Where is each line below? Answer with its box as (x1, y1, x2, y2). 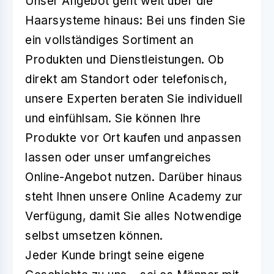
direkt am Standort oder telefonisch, (25, 72, 227, 87)
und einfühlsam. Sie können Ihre (25, 111, 201, 126)
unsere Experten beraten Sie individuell (25, 92, 243, 106)
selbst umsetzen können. (25, 229, 163, 243)
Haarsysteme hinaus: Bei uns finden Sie (25, 13, 245, 28)
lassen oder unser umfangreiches (25, 150, 212, 165)
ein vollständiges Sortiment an (25, 33, 193, 48)
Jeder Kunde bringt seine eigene (25, 248, 205, 263)
